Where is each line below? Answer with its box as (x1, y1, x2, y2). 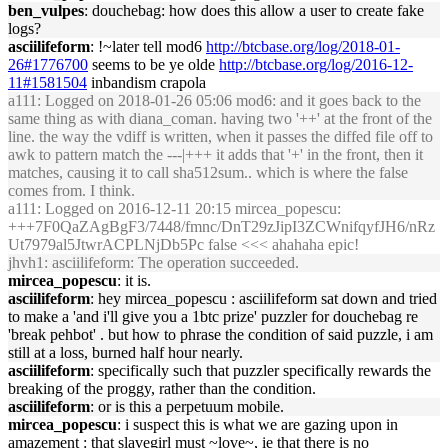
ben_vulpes (8, 2, 84, 19)
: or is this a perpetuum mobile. (90, 398, 284, 415)
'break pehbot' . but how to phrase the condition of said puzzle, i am (8, 326, 433, 343)
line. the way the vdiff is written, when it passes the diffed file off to (8, 128, 433, 145)
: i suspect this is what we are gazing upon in (117, 416, 398, 433)
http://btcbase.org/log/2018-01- (206, 38, 400, 55)
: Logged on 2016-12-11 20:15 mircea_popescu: (37, 200, 341, 217)
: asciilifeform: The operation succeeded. (44, 254, 299, 271)
